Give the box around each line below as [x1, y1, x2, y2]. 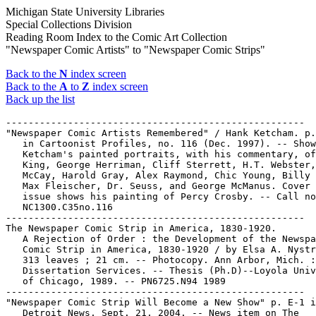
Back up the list [6, 93, 75, 105]
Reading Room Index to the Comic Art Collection [6, 31, 227, 43]
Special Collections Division [6, 18, 132, 30]
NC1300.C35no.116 [6, 202, 113, 212]
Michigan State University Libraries [6, 6, 164, 18]
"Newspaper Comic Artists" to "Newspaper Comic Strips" [6, 44, 265, 56]
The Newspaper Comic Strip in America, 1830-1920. [6, 223, 276, 233]
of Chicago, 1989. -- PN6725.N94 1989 [6, 276, 226, 286]
